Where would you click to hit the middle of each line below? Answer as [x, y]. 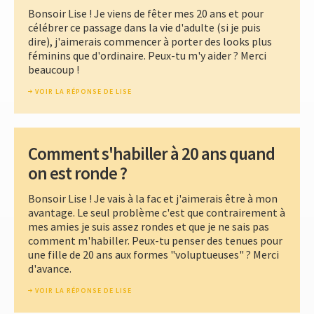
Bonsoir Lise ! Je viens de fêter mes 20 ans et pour [146, 14]
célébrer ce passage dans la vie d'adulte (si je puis [144, 28]
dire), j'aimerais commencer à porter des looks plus [150, 42]
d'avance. [50, 269]
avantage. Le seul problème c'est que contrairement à [157, 213]
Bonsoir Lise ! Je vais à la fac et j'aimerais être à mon [153, 199]
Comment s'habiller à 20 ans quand [151, 154]
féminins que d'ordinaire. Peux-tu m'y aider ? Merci [147, 56]
